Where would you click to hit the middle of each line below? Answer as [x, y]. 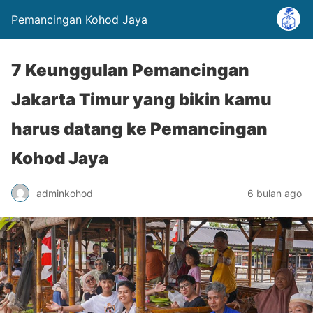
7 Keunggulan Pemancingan [130, 70]
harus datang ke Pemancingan [139, 129]
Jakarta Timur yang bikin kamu [141, 100]
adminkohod [65, 193]
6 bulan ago [275, 193]
